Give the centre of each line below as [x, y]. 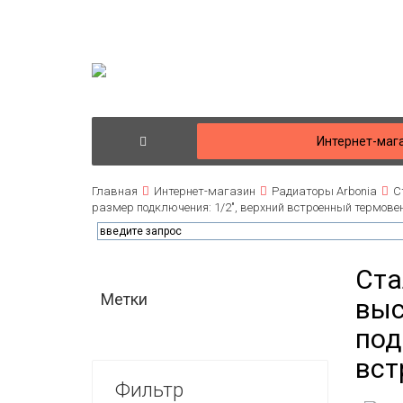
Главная [115, 191]
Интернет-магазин [205, 191]
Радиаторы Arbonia [324, 191]
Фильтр [149, 390]
